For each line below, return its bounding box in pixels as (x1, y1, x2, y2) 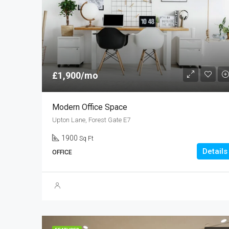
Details (202, 147, 227, 156)
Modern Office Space (52, 102, 127, 112)
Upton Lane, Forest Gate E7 (52, 116, 130, 124)
